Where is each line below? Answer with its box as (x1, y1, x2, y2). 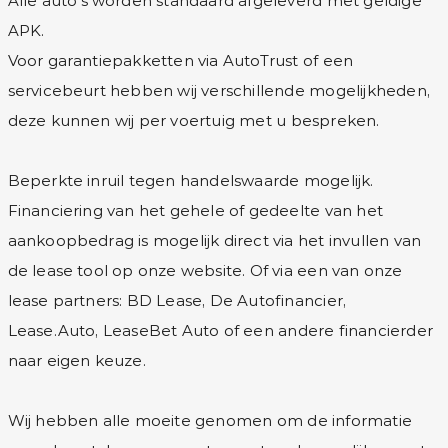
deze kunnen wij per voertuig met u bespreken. (7, 111, 380, 130)
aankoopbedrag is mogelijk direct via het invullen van (7, 231, 422, 250)
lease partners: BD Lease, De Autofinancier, (7, 291, 347, 310)
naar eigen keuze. (7, 351, 146, 370)
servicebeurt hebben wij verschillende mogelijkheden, (7, 81, 430, 100)
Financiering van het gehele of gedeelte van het (7, 201, 383, 220)
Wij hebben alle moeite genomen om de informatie (7, 411, 412, 430)
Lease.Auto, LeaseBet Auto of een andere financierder (7, 321, 433, 340)
